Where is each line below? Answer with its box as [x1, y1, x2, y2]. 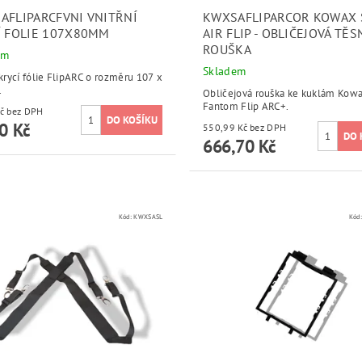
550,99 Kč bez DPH [250, 121, 287, 134]
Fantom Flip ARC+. [202, 99, 291, 114]
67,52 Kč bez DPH [6, 105, 44, 118]
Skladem [202, 64, 246, 79]
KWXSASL [133, 211, 163, 221]
